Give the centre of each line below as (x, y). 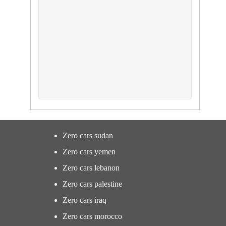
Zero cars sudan (88, 135)
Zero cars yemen (89, 152)
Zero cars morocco (92, 216)
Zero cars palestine (92, 184)
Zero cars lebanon (91, 168)
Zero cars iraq (84, 200)
